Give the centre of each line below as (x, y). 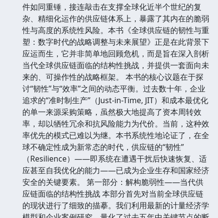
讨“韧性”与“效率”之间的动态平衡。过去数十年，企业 (114, 88)
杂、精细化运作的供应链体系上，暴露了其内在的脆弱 (116, 18)
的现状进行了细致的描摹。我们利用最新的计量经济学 (116, 205)
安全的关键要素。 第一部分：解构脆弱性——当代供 (113, 182)
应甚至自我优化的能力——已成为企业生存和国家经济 (116, 170)
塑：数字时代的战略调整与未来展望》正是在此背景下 (116, 42)
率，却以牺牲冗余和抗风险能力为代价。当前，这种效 (116, 123)
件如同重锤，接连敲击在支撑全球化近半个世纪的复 (112, 7)
